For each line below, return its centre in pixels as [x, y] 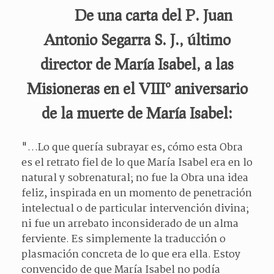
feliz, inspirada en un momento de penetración [137, 194]
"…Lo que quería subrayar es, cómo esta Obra [132, 148]
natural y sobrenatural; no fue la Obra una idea [135, 178]
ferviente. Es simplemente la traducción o [124, 239]
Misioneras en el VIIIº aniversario [137, 88]
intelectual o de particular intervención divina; [135, 209]
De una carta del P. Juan [137, 15]
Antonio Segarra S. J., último [137, 39]
